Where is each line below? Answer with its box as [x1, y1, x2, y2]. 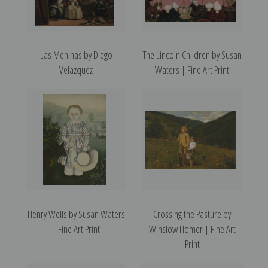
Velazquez [59, 63, 93, 77]
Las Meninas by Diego [39, 48, 112, 62]
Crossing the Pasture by [153, 207, 231, 221]
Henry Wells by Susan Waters [27, 207, 125, 221]
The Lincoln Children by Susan [142, 48, 242, 62]
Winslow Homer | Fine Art [148, 222, 236, 236]
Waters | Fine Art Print [155, 63, 229, 77]
